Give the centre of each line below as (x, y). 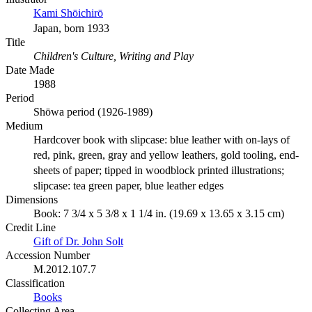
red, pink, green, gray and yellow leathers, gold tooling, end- (166, 155)
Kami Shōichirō (68, 13)
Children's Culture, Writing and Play (114, 56)
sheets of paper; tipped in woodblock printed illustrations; (159, 171)
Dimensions (32, 200)
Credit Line (31, 228)
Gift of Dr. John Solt (78, 242)
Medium (24, 126)
